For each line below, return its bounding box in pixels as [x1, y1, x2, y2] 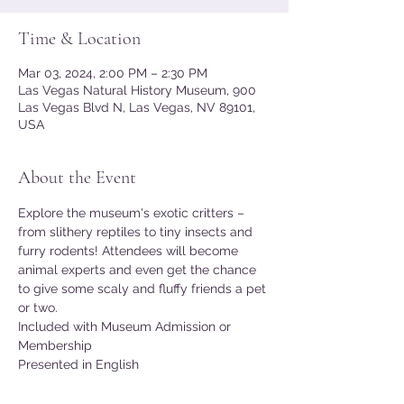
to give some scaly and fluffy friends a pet [18, 281, 270, 296]
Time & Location [18, 28, 141, 50]
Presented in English [18, 357, 139, 372]
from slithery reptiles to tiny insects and [18, 225, 256, 239]
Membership [18, 338, 92, 353]
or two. [18, 300, 58, 315]
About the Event [18, 167, 136, 188]
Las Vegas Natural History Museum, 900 [18, 83, 256, 97]
